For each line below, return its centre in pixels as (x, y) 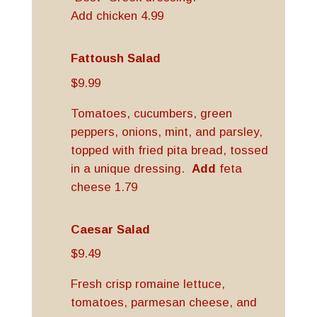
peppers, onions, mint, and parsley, (166, 132)
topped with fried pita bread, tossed (169, 150)
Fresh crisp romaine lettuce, (148, 284)
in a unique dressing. (131, 168)
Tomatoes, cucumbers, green (151, 113)
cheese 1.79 (104, 187)
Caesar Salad (110, 229)
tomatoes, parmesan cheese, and (163, 302)
